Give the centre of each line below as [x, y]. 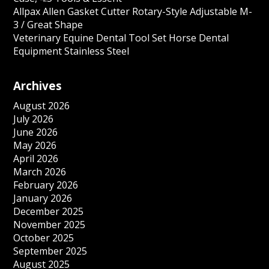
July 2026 [34, 119]
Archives [38, 86]
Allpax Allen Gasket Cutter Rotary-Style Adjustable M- [133, 11]
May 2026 [35, 145]
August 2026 [42, 106]
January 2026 [43, 198]
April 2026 [36, 159]
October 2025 [44, 238]
